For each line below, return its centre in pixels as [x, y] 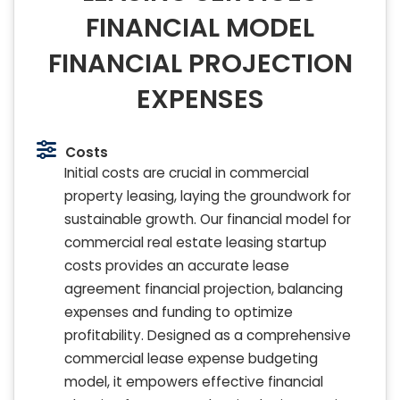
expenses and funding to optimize [179, 312]
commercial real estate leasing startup [196, 243]
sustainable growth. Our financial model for [208, 220]
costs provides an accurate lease [177, 266]
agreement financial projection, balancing [204, 289]
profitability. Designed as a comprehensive [208, 336]
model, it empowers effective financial [194, 382]
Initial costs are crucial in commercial [187, 173]
